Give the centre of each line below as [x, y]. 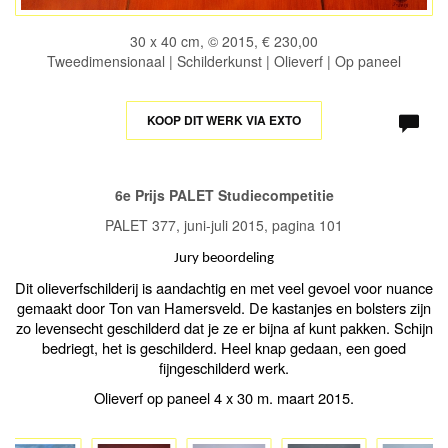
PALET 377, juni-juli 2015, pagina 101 [224, 225]
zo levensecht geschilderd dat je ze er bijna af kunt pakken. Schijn [224, 328]
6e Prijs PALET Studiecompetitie [224, 195]
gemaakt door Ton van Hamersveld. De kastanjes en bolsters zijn [224, 308]
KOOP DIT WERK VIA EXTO [224, 120]
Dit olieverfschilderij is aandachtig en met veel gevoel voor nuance [224, 288]
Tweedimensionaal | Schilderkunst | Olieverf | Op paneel [224, 61]
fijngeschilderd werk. [224, 368]
